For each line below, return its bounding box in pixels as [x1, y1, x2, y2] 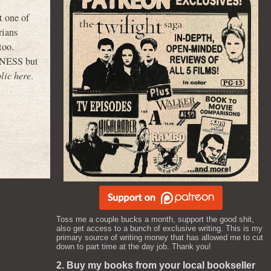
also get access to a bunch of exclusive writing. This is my [56, 224, 263, 233]
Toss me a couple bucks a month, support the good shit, [56, 215, 254, 224]
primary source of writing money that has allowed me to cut [56, 233, 263, 242]
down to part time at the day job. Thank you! [56, 242, 211, 251]
